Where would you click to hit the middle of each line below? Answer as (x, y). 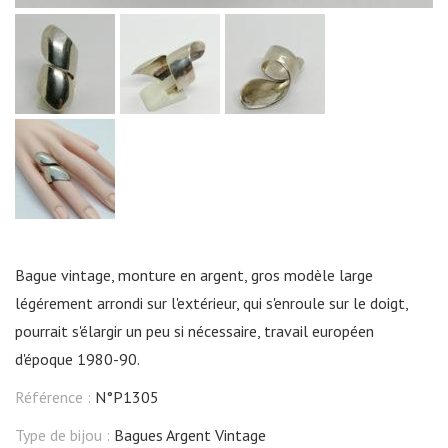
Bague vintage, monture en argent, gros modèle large (194, 274)
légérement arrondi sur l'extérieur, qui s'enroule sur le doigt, (211, 302)
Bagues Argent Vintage (190, 434)
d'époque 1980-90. (77, 358)
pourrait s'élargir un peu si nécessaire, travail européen (194, 330)
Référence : (55, 396)
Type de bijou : (64, 434)
